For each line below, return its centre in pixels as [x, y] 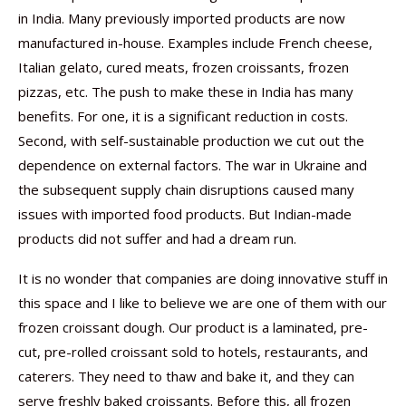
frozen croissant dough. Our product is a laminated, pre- [193, 327]
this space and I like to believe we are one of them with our [203, 303]
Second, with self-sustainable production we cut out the [191, 140]
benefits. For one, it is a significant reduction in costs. [183, 116]
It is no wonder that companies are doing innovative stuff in [203, 278]
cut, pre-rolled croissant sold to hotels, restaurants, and [193, 352]
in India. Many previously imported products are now [182, 18]
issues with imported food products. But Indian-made [185, 214]
